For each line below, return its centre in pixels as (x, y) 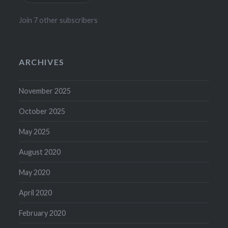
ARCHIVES (42, 62)
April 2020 (36, 193)
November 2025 (45, 91)
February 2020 (42, 213)
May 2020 (35, 173)
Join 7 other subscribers (59, 20)
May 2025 (35, 132)
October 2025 (42, 111)
